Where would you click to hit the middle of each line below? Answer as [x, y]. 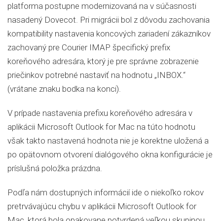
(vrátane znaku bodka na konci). [64, 89]
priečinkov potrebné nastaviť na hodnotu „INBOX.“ [96, 75]
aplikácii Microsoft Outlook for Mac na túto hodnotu [101, 127]
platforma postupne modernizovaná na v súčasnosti [102, 6]
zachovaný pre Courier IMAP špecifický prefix [89, 47]
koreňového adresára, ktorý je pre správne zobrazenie [103, 61]
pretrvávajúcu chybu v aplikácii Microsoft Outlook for [102, 206]
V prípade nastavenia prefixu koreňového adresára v [100, 113]
